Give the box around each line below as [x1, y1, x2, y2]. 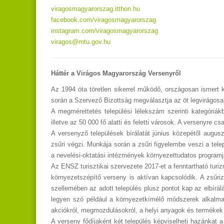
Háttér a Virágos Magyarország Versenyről [51, 69, 181, 77]
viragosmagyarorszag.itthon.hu [51, 5, 140, 13]
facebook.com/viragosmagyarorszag [51, 16, 156, 24]
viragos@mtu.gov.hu [51, 38, 110, 46]
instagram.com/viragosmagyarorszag [51, 27, 158, 35]
